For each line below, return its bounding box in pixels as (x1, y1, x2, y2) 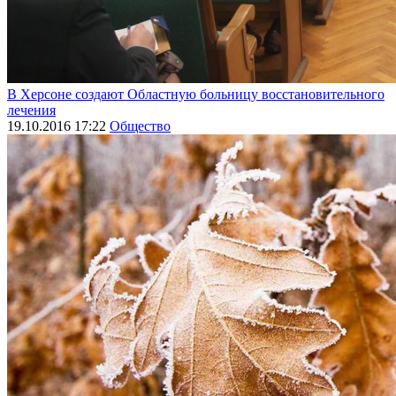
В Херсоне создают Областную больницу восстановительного (7, 87, 385, 103)
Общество (110, 118, 171, 134)
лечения (7, 103, 56, 118)
